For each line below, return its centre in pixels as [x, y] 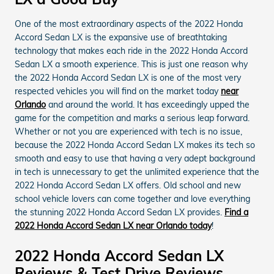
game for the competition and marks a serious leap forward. [132, 118]
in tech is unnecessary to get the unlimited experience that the [137, 172]
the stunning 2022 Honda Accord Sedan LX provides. [120, 212]
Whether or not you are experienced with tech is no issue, [128, 131]
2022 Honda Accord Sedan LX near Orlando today [113, 226]
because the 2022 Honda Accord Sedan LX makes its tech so [135, 145]
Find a [236, 212]
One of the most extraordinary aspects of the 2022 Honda [129, 24]
